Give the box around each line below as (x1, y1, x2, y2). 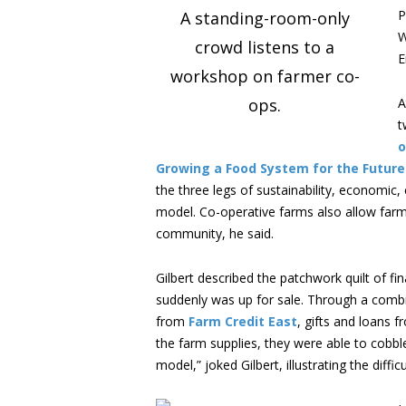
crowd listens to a (195, 35, 334, 58)
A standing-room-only (179, 6, 350, 29)
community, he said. (156, 225, 274, 242)
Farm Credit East (188, 313, 297, 330)
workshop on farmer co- (169, 64, 360, 87)
